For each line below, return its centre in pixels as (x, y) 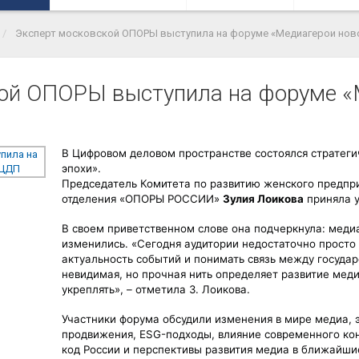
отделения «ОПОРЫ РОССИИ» (143, 198)
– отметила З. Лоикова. (187, 289)
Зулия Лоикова (264, 198)
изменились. (97, 243)
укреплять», (93, 289)
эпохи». (82, 168)
